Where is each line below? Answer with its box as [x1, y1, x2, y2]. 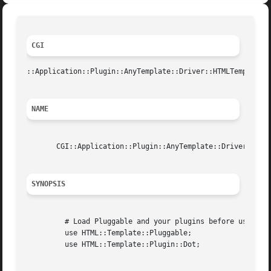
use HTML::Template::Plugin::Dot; [27, 240, 61, 249]
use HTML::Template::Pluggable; [27, 229, 61, 238]
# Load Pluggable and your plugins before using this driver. [27, 217, 61, 226]
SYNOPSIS [31, 180, 66, 189]
